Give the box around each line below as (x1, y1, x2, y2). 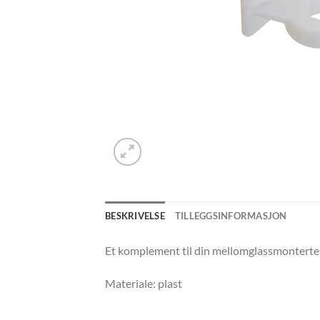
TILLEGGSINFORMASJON (174, 210, 287, 221)
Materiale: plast (105, 276, 182, 290)
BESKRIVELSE (105, 210, 165, 221)
